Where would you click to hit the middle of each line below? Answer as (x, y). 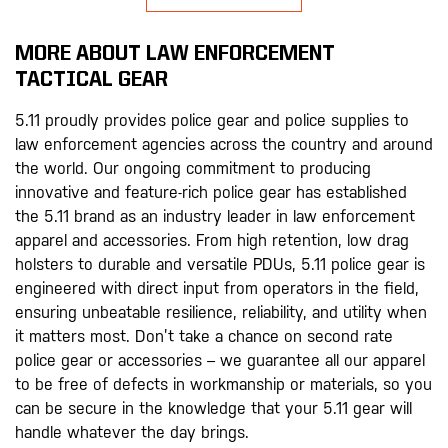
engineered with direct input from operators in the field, (217, 289)
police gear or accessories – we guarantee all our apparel (220, 361)
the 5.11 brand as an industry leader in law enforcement (215, 217)
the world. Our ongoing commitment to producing (193, 169)
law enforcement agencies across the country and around (224, 145)
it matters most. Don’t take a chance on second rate (204, 337)
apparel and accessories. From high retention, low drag (212, 241)
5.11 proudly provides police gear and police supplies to (212, 121)
